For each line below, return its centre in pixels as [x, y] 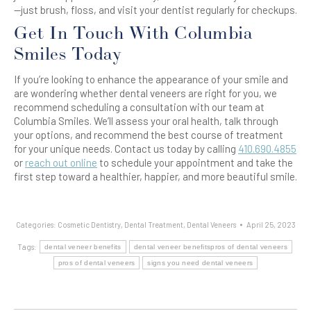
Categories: [36, 225]
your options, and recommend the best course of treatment [149, 135]
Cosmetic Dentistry [89, 225]
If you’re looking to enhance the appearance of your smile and [151, 79]
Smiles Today [68, 54]
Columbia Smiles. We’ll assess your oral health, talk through [146, 121]
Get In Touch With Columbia [133, 34]
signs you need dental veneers [200, 263]
